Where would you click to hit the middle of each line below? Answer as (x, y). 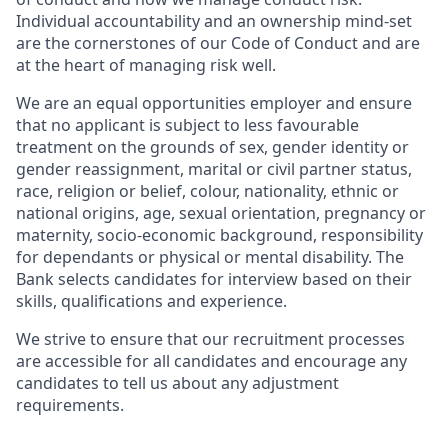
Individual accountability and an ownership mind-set (214, 21)
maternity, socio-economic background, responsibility (219, 235)
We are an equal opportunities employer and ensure (214, 103)
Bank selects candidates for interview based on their (214, 279)
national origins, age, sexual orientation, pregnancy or (221, 213)
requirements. (70, 405)
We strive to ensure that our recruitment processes (210, 339)
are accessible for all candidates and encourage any (211, 361)
